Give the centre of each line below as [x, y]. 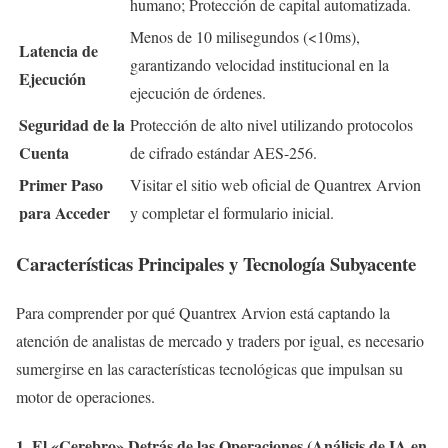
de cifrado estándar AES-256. [223, 152]
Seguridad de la [72, 124]
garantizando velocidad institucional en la [259, 64]
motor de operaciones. [85, 397]
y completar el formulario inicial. [232, 212]
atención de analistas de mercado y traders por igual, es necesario [220, 341]
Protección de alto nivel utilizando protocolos [271, 124]
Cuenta [44, 152]
